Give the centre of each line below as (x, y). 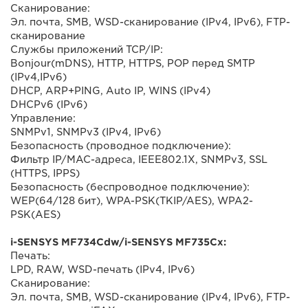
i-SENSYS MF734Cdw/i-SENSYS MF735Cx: (118, 242)
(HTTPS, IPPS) (45, 173)
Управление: (43, 118)
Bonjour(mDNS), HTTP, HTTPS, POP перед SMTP (133, 63)
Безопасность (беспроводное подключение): (130, 187)
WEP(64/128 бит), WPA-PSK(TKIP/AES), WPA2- (132, 201)
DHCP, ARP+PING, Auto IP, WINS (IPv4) (110, 91)
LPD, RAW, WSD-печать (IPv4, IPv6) (102, 269)
